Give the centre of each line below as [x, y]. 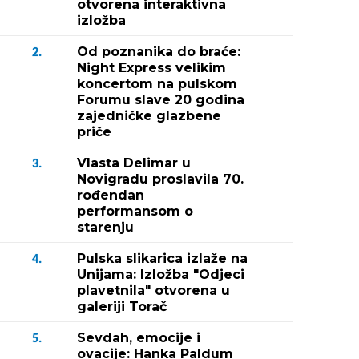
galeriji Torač [122, 307]
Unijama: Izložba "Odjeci [161, 274]
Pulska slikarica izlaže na [162, 258]
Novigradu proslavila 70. [160, 179]
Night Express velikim [151, 68]
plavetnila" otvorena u [153, 290]
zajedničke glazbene [149, 116]
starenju [105, 227]
